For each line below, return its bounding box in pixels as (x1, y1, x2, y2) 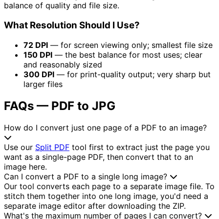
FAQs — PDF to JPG (4, 98, 115, 113)
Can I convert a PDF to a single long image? (4, 171, 170, 181)
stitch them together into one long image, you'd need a (4, 191, 208, 201)
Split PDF (35, 142, 69, 152)
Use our (4, 142, 35, 152)
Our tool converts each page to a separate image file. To (4, 181, 215, 191)
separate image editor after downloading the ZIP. (4, 200, 186, 211)
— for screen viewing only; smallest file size (48, 40, 213, 50)
